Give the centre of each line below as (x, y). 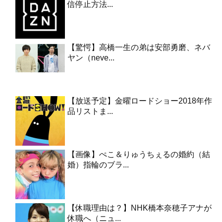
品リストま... (90, 111)
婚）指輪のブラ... (98, 165)
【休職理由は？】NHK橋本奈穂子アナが (139, 208)
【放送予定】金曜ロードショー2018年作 (140, 101)
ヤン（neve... (91, 58)
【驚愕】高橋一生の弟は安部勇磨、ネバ (139, 48)
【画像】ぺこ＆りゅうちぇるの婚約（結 (139, 155)
